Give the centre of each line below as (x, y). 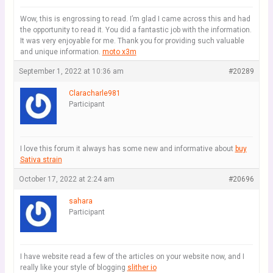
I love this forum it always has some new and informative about (127, 149)
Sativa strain (41, 160)
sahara (80, 201)
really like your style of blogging (73, 268)
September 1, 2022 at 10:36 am (71, 71)
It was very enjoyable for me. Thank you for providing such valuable (132, 41)
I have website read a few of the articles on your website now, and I (132, 257)
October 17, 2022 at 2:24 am (66, 179)
